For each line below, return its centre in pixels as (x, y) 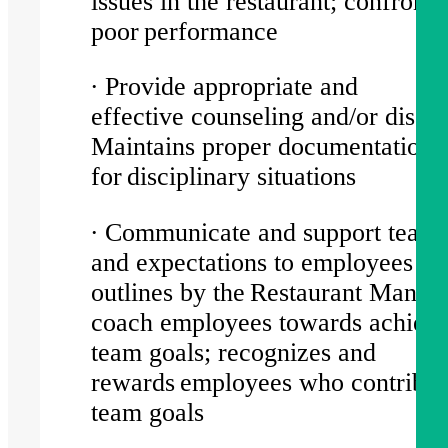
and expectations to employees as (267, 262)
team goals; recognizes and (234, 352)
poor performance (191, 31)
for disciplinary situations (230, 177)
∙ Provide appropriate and (225, 87)
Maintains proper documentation (262, 147)
